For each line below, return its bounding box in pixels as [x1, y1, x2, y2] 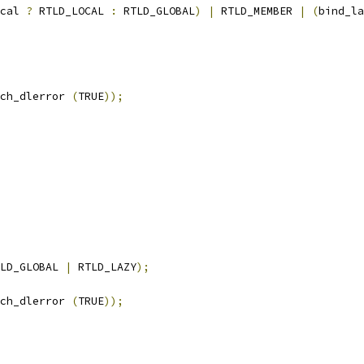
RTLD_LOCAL [32, 4, 110, 18]
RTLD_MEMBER [214, 4, 299, 18]
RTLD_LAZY [71, 260, 136, 274]
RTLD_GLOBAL [117, 4, 195, 18]
